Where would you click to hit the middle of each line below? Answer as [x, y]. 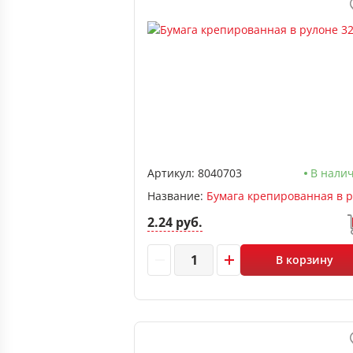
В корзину [305, 260]
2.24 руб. [175, 222]
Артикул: [171, 173]
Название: [177, 196]
